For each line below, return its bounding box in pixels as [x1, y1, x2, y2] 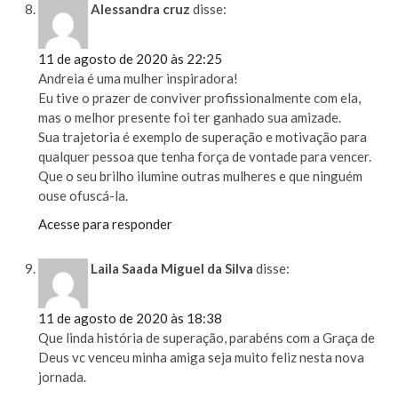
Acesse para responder [38, 216, 173, 233]
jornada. [38, 368, 87, 385]
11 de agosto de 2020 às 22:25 [38, 51, 223, 68]
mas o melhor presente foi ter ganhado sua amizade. [38, 109, 342, 126]
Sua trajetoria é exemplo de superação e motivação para [38, 129, 368, 146]
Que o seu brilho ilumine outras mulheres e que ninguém [38, 168, 363, 185]
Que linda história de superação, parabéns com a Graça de [38, 329, 376, 346]
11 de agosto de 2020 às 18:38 [38, 309, 223, 326]
